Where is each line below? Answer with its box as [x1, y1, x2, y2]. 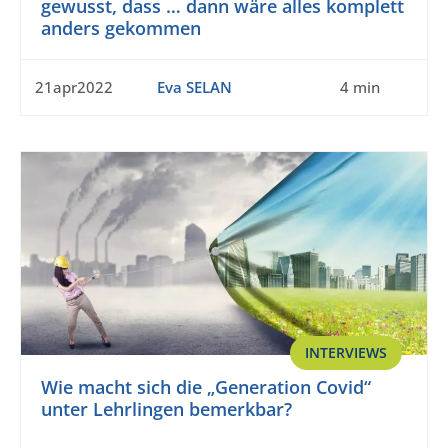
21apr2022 [35, 77, 113, 98]
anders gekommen [41, 16, 201, 41]
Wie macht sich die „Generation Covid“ [41, 375, 371, 400]
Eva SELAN [156, 77, 232, 98]
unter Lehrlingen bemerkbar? [41, 397, 292, 422]
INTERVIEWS [305, 343, 387, 363]
